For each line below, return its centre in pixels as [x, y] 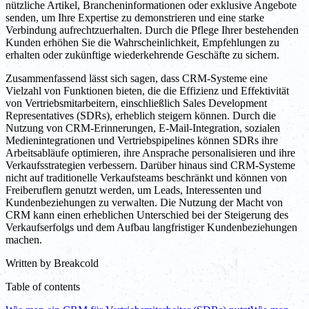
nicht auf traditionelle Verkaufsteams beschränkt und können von [146, 177]
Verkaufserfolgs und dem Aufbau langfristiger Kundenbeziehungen [151, 227]
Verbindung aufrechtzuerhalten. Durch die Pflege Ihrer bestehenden [152, 30]
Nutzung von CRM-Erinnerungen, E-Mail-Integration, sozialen [143, 128]
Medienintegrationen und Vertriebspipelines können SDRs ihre [142, 140]
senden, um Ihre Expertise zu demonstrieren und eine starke [135, 17]
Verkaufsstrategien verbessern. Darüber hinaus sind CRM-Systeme [150, 165]
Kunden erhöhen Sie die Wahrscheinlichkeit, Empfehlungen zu [142, 42]
